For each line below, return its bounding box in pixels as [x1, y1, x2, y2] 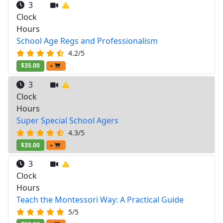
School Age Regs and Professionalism [16, 35, 158, 47]
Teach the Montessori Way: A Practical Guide [16, 194, 184, 205]
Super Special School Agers [16, 114, 118, 126]
